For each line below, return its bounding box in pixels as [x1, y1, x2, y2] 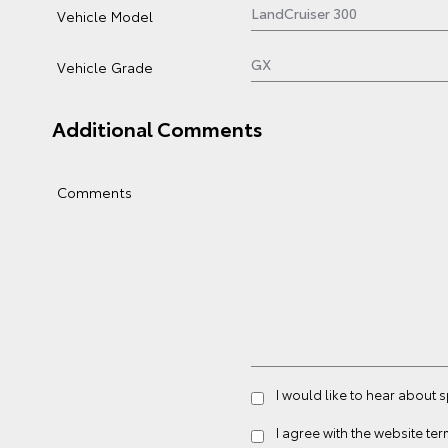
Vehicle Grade [57, 57, 153, 77]
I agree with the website [276, 423, 427, 441]
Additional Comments [52, 114, 263, 142]
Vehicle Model [57, 6, 153, 26]
